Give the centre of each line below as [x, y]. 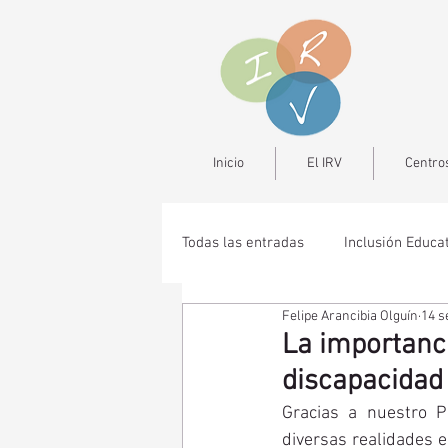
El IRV [324, 163]
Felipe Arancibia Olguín [350, 316]
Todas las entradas [243, 242]
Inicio [228, 163]
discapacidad [362, 381]
